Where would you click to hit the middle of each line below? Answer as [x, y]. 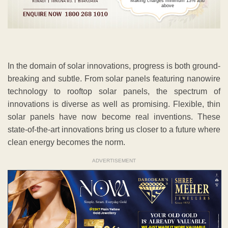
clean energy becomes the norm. [66, 142]
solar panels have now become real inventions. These [114, 117]
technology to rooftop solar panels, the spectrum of [114, 92]
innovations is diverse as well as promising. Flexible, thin [114, 104]
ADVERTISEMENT [114, 161]
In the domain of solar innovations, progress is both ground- [114, 66]
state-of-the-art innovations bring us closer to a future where [114, 130]
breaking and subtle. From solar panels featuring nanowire [114, 79]
